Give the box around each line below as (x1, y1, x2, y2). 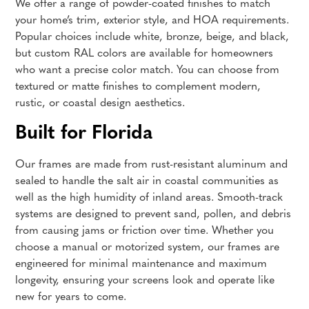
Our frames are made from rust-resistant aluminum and (15, 159, 288, 170)
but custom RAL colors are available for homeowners (15, 48, 274, 59)
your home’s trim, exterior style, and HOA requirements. (15, 15, 290, 26)
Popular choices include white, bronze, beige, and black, (15, 32, 290, 43)
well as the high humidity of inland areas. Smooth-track (15, 192, 283, 203)
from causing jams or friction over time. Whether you (15, 226, 275, 237)
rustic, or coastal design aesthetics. (15, 98, 186, 109)
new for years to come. (15, 292, 127, 303)
